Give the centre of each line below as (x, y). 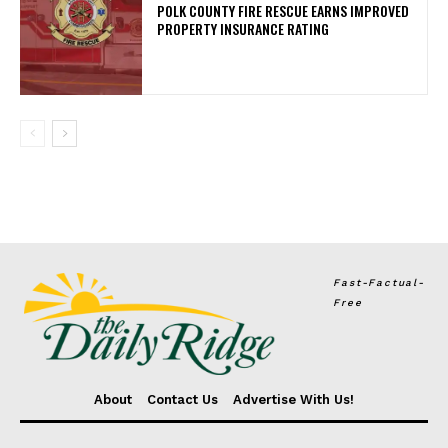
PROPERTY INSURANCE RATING (243, 28)
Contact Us (182, 399)
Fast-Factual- (379, 283)
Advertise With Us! (293, 399)
